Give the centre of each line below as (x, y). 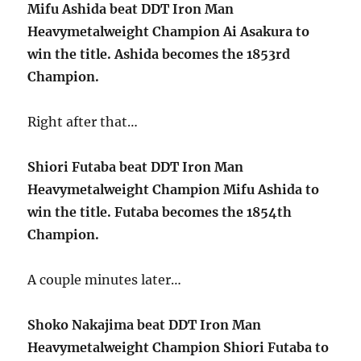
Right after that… (83, 122)
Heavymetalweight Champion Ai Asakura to (169, 31)
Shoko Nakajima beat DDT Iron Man (145, 325)
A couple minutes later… (105, 280)
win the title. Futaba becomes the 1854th (160, 212)
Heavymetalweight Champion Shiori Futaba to (178, 347)
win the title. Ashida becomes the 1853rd (159, 54)
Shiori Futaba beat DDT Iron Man (136, 167)
